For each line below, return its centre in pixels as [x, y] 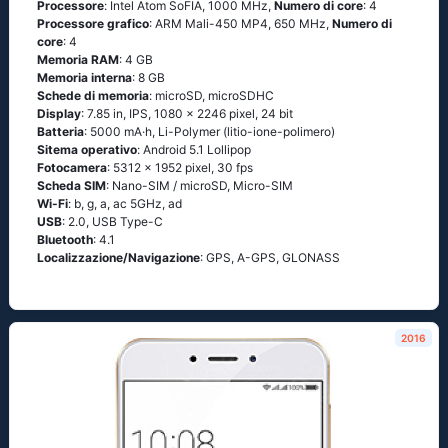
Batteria [60, 131]
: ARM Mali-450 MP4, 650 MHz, [240, 23]
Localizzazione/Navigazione [118, 257]
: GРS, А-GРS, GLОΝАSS [270, 257]
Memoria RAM [78, 59]
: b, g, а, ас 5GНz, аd [125, 203]
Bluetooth [65, 239]
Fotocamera [72, 167]
